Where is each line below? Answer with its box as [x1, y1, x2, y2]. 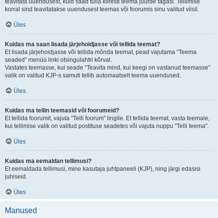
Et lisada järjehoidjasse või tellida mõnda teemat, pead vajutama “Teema [5, 49, 197, 55]
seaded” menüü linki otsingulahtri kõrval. [5, 56, 112, 63]
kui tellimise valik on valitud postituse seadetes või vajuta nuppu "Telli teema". [5, 123, 209, 129]
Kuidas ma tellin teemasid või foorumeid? [5, 107, 119, 114]
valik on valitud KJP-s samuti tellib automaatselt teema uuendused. [5, 72, 181, 79]
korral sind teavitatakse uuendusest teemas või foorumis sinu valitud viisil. [5, 6, 199, 13]
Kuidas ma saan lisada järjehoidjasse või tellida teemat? [5, 41, 160, 48]
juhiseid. [5, 173, 27, 180]
